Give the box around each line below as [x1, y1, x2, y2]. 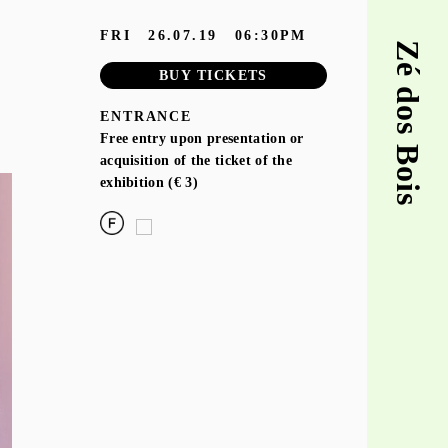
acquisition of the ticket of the [99, 151, 293, 168]
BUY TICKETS [159, 67, 268, 84]
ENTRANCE [99, 107, 193, 124]
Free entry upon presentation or [99, 129, 304, 146]
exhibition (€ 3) [99, 173, 199, 190]
